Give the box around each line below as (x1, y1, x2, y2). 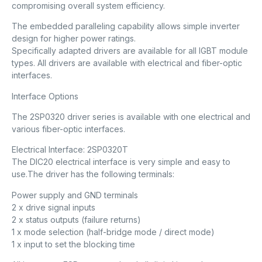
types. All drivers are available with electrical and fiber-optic (12, 58, 242, 68)
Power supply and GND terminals (12, 189, 138, 200)
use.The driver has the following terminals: (12, 169, 174, 180)
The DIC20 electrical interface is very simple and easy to (12, 157, 230, 167)
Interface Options (12, 91, 78, 101)
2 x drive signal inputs (12, 202, 95, 212)
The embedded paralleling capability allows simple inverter (12, 21, 240, 32)
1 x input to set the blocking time (12, 239, 135, 249)
